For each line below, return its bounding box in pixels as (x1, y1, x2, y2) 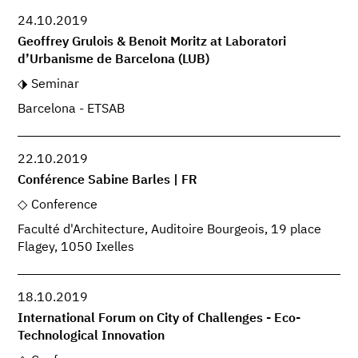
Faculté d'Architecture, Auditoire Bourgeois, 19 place (18, 223, 322, 237)
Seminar (30, 78, 79, 91)
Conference (30, 199, 97, 213)
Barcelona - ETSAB (18, 102, 125, 116)
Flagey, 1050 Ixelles (18, 241, 135, 254)
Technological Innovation (18, 330, 165, 344)
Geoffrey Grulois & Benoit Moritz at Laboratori (18, 35, 287, 49)
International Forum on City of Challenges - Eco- (18, 312, 301, 326)
